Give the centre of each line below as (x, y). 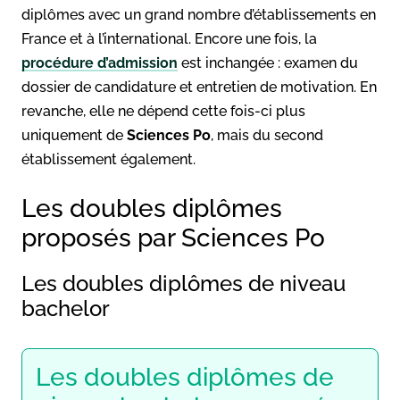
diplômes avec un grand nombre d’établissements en (199, 14)
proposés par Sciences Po (173, 237)
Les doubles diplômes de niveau (183, 283)
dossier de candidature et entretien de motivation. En (199, 87)
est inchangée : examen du (268, 62)
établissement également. (108, 159)
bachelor (66, 308)
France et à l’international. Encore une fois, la (169, 38)
